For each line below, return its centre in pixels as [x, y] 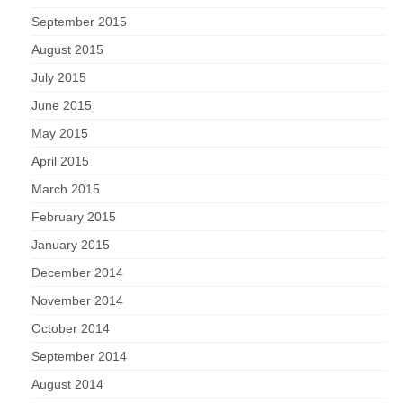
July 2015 [59, 78]
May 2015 [60, 134]
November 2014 [77, 301]
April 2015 [60, 161]
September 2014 [79, 357]
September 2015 [79, 22]
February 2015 [74, 217]
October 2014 [71, 329]
